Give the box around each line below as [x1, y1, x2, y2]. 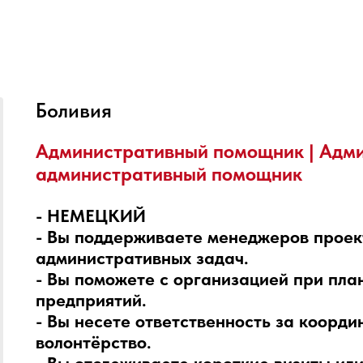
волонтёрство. [36, 331, 152, 352]
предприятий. [36, 289, 147, 310]
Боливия [36, 98, 112, 122]
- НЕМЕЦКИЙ [36, 205, 146, 226]
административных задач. [36, 247, 249, 268]
